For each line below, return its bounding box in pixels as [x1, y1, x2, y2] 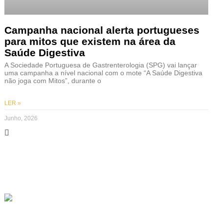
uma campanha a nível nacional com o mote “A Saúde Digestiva [4, 68, 202, 77]
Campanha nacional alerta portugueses [4, 24, 199, 36]
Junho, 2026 [4, 114, 38, 122]
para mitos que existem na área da [4, 35, 175, 47]
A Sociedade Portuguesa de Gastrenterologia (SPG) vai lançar [4, 61, 197, 69]
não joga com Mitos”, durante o [4, 76, 101, 85]
